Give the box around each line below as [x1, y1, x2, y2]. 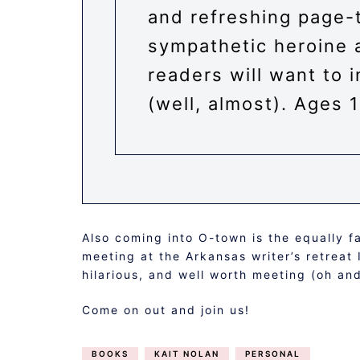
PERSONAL [245, 349, 301, 358]
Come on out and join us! [82, 303, 250, 317]
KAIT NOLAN [154, 349, 219, 358]
